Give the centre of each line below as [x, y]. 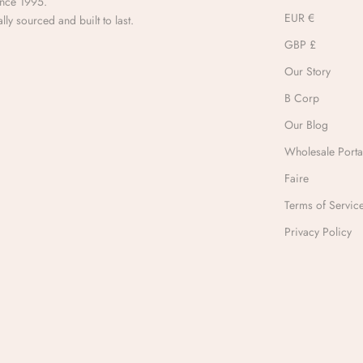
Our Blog [307, 124]
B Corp [302, 98]
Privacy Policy [318, 231]
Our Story [308, 71]
